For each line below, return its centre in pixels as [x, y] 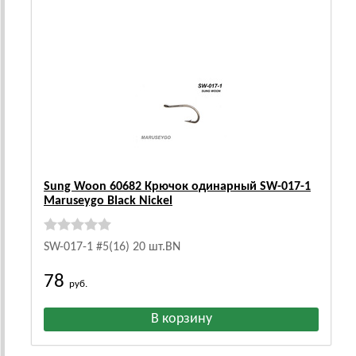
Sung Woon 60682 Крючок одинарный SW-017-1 [177, 187]
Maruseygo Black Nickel [108, 201]
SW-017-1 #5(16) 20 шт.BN [112, 247]
